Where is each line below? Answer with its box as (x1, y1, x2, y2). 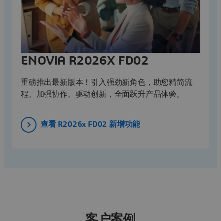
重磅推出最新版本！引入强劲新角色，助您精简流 (21, 78, 192, 87)
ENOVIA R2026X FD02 (21, 54, 149, 68)
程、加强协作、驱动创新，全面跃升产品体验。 (21, 90, 186, 99)
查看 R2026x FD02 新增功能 (40, 120, 141, 128)
